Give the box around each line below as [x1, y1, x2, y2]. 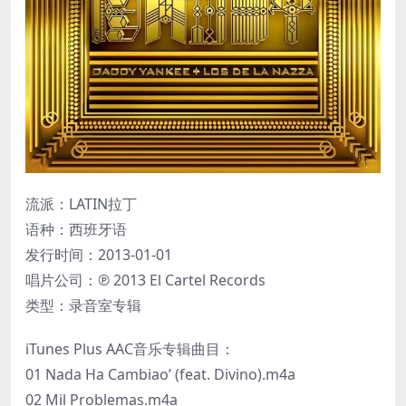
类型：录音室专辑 [25, 295, 141, 315]
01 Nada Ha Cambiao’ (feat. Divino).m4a [25, 363, 295, 384]
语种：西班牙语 [25, 218, 127, 239]
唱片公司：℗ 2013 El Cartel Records [25, 269, 266, 290]
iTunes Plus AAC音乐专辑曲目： [25, 338, 235, 359]
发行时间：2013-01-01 [25, 244, 172, 265]
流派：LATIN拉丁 [25, 193, 137, 214]
